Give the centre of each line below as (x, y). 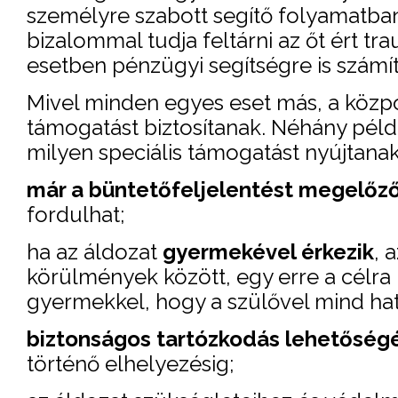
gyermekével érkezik (268, 251)
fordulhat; (76, 214)
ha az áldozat (95, 251)
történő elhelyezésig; (131, 363)
